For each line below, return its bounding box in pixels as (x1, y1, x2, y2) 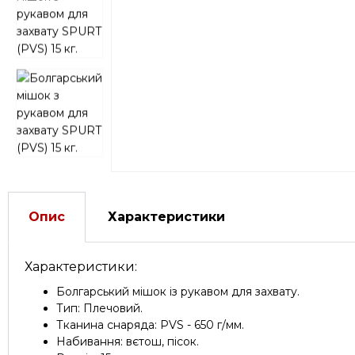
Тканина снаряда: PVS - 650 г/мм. (56, 318, 244, 332)
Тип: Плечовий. (56, 301, 143, 315)
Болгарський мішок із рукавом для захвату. (56, 284, 300, 299)
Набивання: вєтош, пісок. (56, 334, 199, 349)
